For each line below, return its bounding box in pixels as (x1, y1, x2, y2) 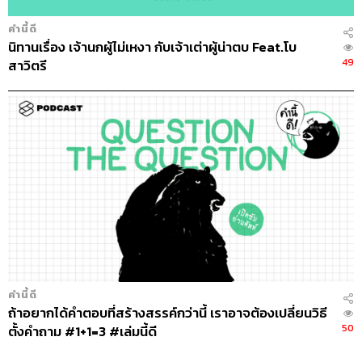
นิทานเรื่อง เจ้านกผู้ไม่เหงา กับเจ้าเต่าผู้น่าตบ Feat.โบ (8, 36, 297, 57)
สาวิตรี (8, 55, 47, 76)
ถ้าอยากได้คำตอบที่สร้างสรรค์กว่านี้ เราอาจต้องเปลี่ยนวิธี (8, 303, 327, 324)
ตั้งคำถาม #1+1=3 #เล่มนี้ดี (8, 322, 157, 343)
